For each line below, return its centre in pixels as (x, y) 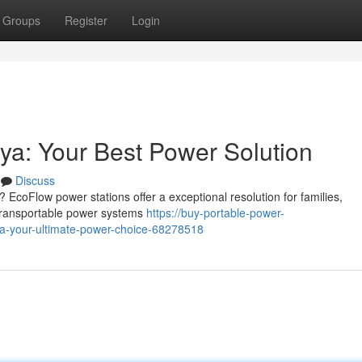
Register (86, 20)
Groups (21, 20)
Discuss (35, 180)
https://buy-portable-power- (215, 213)
